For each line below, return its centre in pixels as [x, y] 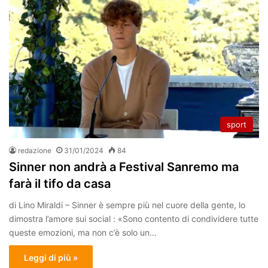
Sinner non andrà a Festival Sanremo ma [124, 167]
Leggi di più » [51, 258]
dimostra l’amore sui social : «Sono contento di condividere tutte [134, 219]
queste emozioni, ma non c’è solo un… [83, 233]
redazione [35, 151]
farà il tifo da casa [60, 184]
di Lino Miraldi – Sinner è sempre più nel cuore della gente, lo [127, 205]
